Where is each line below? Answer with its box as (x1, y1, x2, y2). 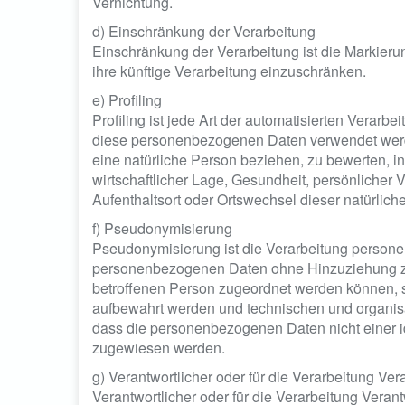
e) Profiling (92, 89, 162, 110)
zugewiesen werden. (92, 337, 225, 358)
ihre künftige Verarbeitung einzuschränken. (92, 61, 366, 81)
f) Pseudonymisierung (92, 218, 232, 239)
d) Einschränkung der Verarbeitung (92, 21, 316, 42)
